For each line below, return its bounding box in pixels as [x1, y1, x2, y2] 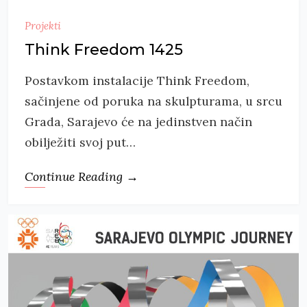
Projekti [25, 19, 61, 33]
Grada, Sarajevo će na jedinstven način [25, 114, 252, 130]
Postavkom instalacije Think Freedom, [25, 73, 249, 89]
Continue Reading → [25, 169, 138, 185]
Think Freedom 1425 [25, 40, 183, 60]
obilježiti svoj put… [25, 134, 136, 151]
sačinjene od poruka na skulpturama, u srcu [25, 93, 282, 110]
